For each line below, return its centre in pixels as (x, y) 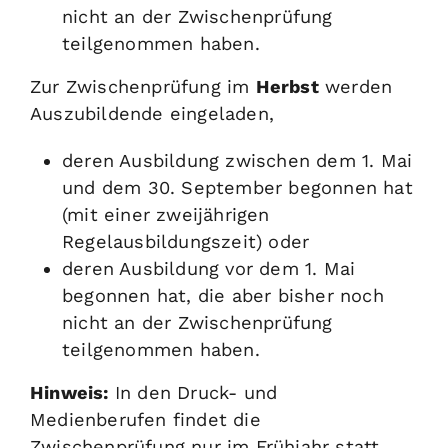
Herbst (287, 86)
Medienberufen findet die (145, 419)
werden (355, 86)
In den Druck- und (196, 392)
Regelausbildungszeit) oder (186, 241)
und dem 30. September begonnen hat (237, 187)
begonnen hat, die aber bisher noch (223, 295)
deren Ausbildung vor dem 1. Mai (209, 268)
